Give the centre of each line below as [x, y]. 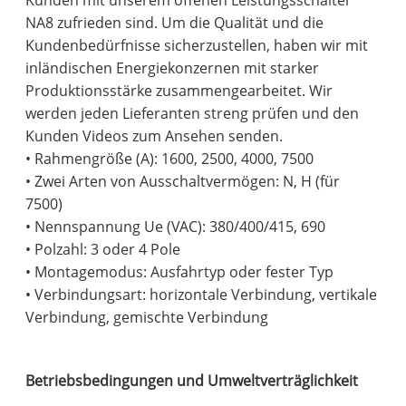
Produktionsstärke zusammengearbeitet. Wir [179, 91]
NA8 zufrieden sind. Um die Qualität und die [175, 23]
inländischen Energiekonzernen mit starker [173, 68]
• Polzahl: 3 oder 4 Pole [103, 250]
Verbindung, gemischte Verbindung [147, 318]
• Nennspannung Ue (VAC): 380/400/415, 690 [176, 227]
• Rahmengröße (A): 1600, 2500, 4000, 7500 [170, 159]
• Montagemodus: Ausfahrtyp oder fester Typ [180, 272]
